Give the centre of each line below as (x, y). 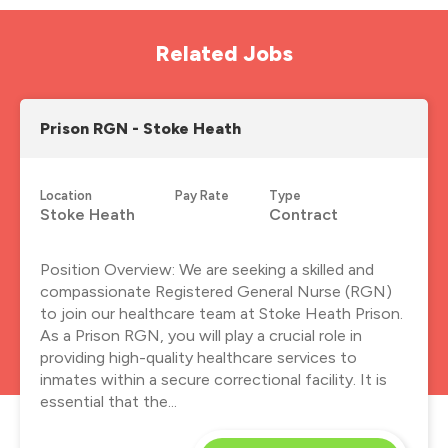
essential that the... (108, 401)
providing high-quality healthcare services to (198, 357)
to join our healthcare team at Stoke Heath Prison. (221, 313)
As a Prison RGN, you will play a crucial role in (201, 335)
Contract (303, 214)
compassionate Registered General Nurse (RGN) (216, 291)
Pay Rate (202, 195)
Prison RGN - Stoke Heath (140, 128)
